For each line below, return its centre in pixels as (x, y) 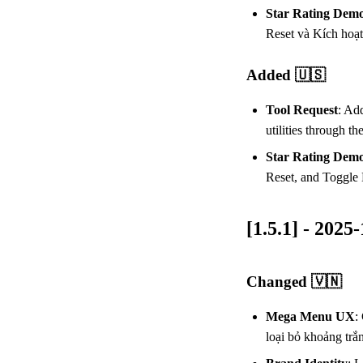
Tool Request (302, 109)
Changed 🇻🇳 (294, 281)
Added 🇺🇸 (286, 75)
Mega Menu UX (310, 316)
